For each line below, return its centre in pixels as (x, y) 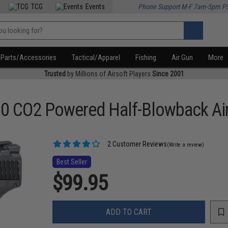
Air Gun (182, 58)
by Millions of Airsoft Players (109, 74)
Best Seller (72, 162)
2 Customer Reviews (137, 144)
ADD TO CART (129, 212)
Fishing (146, 58)
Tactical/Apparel (96, 58)
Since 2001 (168, 74)
